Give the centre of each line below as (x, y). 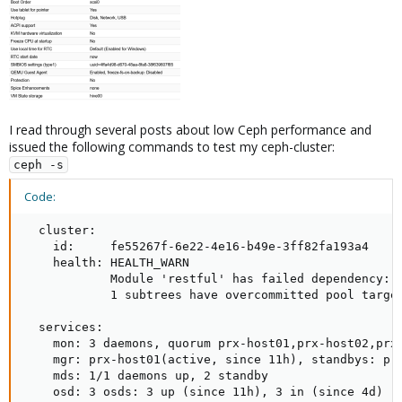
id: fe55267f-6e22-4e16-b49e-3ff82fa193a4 (197, 247)
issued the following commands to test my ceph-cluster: (172, 147)
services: (64, 328)
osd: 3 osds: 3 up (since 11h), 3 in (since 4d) (204, 392)
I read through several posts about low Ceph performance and (190, 130)
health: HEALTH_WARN (107, 263)
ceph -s (39, 165)
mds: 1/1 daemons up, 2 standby (146, 376)
